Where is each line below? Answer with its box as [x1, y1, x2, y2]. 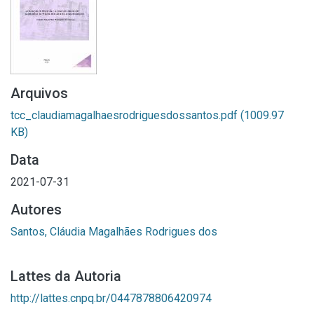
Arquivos [11, 85, 68, 102]
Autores [11, 201, 62, 218]
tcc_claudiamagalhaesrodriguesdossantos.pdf [11, 109, 240, 122]
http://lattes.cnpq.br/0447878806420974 [11, 292, 212, 305]
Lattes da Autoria [11, 268, 121, 285]
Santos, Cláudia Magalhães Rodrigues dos [11, 225, 217, 238]
